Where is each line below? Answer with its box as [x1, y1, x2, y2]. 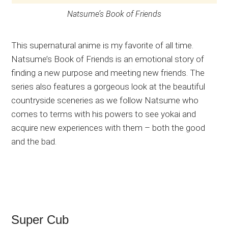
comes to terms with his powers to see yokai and [11, 109, 196, 120]
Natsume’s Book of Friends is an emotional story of [11, 54, 205, 65]
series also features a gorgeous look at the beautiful [11, 81, 206, 92]
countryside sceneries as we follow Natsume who [11, 95, 199, 106]
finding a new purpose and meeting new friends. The [11, 68, 205, 78]
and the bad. [11, 136, 57, 147]
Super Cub [11, 213, 69, 227]
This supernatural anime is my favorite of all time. [11, 40, 194, 51]
